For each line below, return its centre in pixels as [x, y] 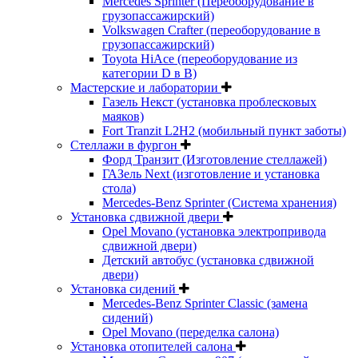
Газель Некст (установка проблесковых [209, 101]
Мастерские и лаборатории [146, 87]
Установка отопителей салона [153, 346]
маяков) [123, 116]
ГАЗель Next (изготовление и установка [211, 173]
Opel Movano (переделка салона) [191, 332]
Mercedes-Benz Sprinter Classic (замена [205, 303]
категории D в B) [149, 73]
